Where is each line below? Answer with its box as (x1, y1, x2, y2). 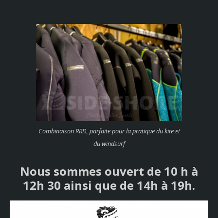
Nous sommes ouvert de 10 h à (20, 163, 198, 180)
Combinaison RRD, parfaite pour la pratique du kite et (38, 127, 180, 136)
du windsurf (93, 139, 125, 148)
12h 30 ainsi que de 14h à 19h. (23, 177, 195, 194)
